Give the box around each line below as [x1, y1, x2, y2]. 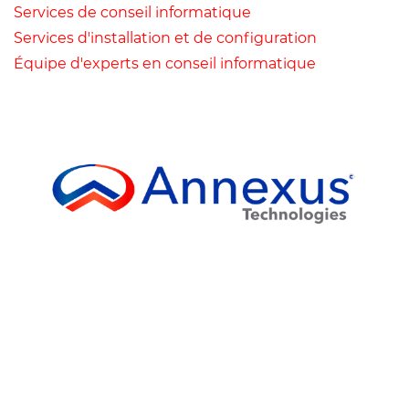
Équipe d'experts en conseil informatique [14, 55, 316, 72]
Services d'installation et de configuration [14, 29, 317, 47]
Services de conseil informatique [14, 4, 251, 21]
